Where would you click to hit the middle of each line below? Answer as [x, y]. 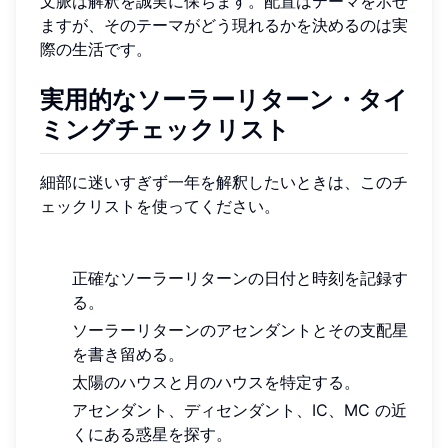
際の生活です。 [96, 49]
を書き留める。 [128, 353]
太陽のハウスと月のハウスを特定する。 [216, 381]
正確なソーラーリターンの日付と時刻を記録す [240, 277]
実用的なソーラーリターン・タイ [224, 100]
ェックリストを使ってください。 [160, 205]
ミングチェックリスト [165, 130]
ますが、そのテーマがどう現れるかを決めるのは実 [224, 25]
